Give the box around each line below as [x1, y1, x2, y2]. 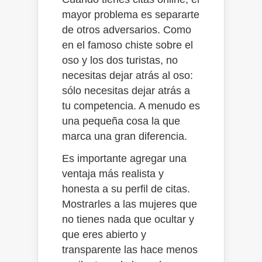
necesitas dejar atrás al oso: [62, 69, 193, 81]
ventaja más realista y [62, 167, 164, 180]
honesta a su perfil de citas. [62, 182, 190, 195]
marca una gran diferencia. [62, 130, 187, 142]
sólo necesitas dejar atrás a [62, 84, 190, 96]
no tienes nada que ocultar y [62, 213, 194, 225]
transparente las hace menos [62, 243, 198, 256]
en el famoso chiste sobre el [62, 39, 193, 51]
